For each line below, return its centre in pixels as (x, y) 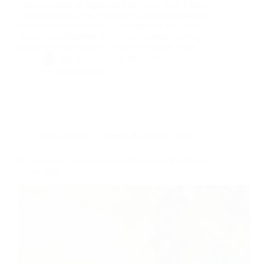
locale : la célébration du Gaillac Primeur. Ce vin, (109, 36)
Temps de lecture (136, 136)
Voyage (77, 136)
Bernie (87, 58)
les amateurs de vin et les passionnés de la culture (109, 25)
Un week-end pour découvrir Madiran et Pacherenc (113, 160)
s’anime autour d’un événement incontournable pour (115, 15)
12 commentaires (73, 72)
